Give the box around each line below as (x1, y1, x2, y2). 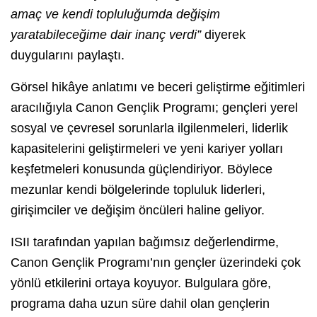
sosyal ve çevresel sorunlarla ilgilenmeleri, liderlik (11, 120, 288, 135)
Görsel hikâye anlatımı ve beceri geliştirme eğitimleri (11, 79, 305, 94)
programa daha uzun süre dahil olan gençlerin (11, 296, 270, 311)
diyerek (204, 27, 246, 42)
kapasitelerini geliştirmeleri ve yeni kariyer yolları (11, 141, 283, 156)
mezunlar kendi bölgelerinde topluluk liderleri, (11, 182, 265, 197)
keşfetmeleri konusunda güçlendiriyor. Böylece (11, 161, 272, 176)
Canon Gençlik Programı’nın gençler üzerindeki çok (11, 255, 301, 270)
